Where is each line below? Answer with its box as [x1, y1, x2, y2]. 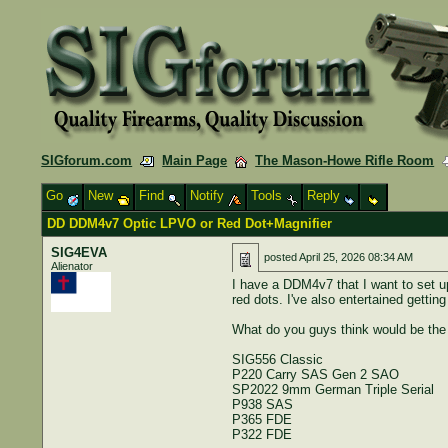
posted [263, 251, 299, 263]
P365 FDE [231, 412, 292, 427]
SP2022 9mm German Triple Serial [231, 382, 434, 397]
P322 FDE [231, 427, 292, 442]
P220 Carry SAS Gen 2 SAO [231, 367, 399, 382]
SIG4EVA [50, 245, 107, 260]
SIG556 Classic [231, 352, 323, 367]
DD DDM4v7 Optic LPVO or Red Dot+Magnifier [47, 216, 333, 231]
